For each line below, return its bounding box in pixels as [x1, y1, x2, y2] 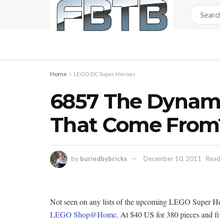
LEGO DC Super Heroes [74, 70, 136, 78]
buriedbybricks [80, 154, 127, 163]
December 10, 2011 [143, 154, 201, 163]
